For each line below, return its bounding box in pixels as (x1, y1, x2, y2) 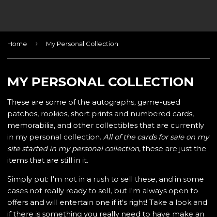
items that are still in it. (7, 155, 90, 165)
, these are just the (139, 143, 206, 153)
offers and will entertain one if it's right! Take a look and (7, 197, 207, 207)
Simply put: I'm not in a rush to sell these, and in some (7, 174, 204, 184)
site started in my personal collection (7, 143, 139, 153)
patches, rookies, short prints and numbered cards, (7, 108, 194, 118)
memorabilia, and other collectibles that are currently (7, 120, 204, 130)
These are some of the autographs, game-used (7, 97, 180, 107)
